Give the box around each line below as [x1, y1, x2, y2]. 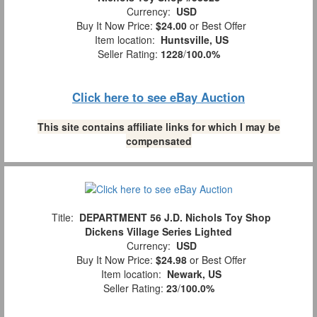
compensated [125, 134, 192, 149]
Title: [46, 210, 79, 225]
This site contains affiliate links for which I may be [37, 120, 280, 134]
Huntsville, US [160, 33, 229, 47]
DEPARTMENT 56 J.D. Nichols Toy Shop [79, 210, 271, 225]
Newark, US [167, 267, 221, 282]
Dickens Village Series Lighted [85, 224, 232, 239]
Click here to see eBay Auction [72, 88, 245, 106]
